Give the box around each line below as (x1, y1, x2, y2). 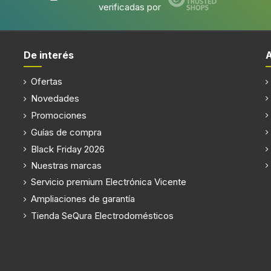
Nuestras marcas (30, 159, 102, 171)
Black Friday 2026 (30, 143, 105, 155)
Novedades (28, 92, 79, 104)
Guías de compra (28, 126, 102, 138)
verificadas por (98, 1, 161, 13)
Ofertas (28, 75, 62, 87)
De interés (23, 49, 74, 62)
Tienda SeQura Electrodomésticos (30, 209, 174, 221)
